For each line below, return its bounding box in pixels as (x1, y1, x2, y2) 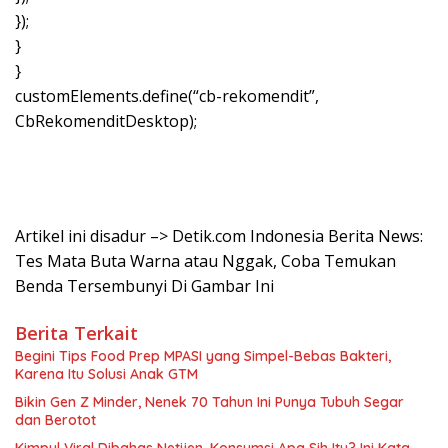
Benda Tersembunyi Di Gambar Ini (15, 275, 274, 298)
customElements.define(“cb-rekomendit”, (15, 85, 319, 108)
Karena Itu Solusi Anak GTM (15, 365, 198, 384)
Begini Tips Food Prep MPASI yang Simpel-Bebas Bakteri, (15, 347, 391, 366)
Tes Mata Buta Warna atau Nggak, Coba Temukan (15, 250, 396, 273)
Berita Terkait (15, 321, 138, 346)
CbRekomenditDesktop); (15, 110, 197, 133)
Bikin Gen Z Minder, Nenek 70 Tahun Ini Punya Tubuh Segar (15, 393, 404, 412)
